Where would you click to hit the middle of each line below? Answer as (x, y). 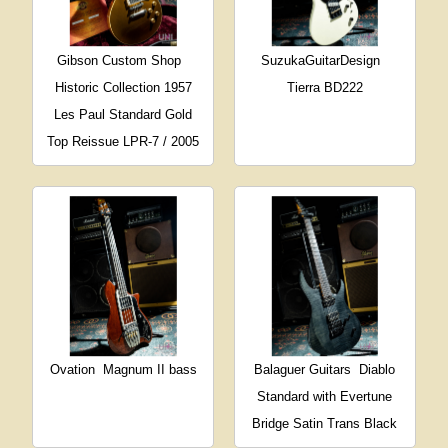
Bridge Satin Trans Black (325, 424)
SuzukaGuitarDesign (321, 60)
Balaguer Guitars (303, 370)
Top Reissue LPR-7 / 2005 (123, 141)
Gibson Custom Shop (119, 60)
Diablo (377, 370)
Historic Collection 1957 (123, 87)
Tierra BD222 (324, 87)
